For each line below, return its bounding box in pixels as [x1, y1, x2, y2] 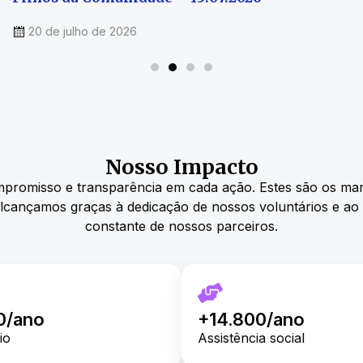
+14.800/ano [198, 308, 305, 330]
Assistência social [198, 329, 305, 346]
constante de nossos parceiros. [85, 218, 278, 235]
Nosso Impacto [105, 154, 258, 181]
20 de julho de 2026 [28, 24, 137, 39]
